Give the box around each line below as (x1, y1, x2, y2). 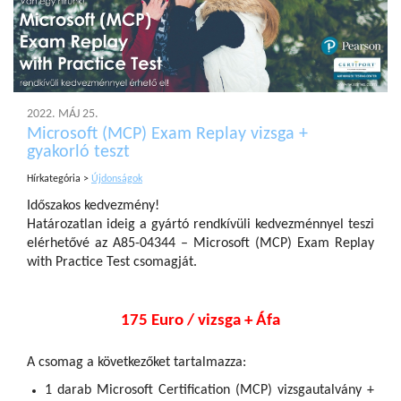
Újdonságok (91, 174, 142, 185)
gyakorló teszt (27, 143, 130, 162)
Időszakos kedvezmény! (27, 199, 159, 214)
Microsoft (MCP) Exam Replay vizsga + (27, 125, 308, 144)
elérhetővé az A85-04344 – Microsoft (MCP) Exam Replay (27, 236, 374, 252)
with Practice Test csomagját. (27, 255, 197, 270)
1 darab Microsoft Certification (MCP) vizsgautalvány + (45, 383, 374, 398)
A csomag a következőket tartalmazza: (27, 355, 246, 371)
